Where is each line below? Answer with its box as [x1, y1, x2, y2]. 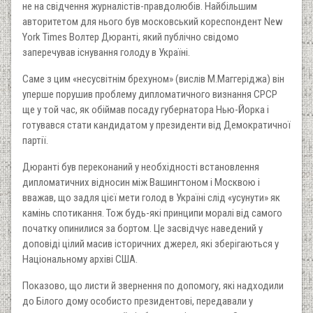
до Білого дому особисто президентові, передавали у [22, 294, 253, 307]
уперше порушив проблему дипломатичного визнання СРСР [22, 87, 277, 101]
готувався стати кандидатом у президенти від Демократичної [22, 118, 291, 131]
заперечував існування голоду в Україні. [22, 45, 190, 59]
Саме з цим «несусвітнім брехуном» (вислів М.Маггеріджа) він [22, 72, 284, 85]
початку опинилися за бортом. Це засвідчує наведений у [22, 221, 263, 235]
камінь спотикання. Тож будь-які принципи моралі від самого [22, 206, 282, 219]
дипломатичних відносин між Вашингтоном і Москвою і [22, 175, 260, 189]
